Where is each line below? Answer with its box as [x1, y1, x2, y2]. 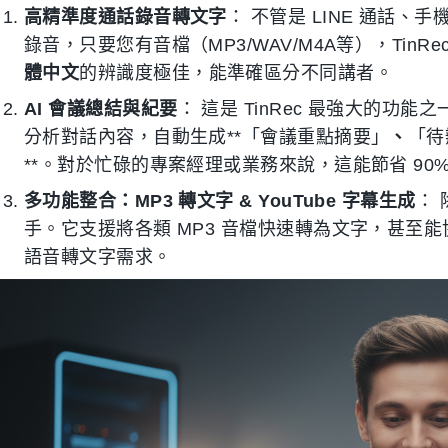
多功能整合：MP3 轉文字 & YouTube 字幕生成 [24, 191, 416, 212]
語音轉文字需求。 [24, 247, 172, 268]
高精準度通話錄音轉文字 [24, 7, 227, 28]
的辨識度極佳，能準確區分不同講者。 [79, 63, 394, 84]
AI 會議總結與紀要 [24, 99, 178, 120]
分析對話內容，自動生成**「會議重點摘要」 [24, 127, 390, 148]
